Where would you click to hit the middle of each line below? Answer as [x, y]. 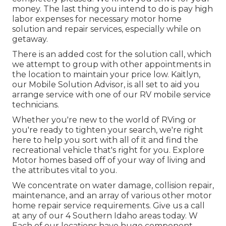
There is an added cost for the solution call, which [112, 54]
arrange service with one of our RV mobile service [111, 95]
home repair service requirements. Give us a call [108, 206]
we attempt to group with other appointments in [111, 65]
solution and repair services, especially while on [106, 29]
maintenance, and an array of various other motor [112, 196]
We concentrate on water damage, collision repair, [113, 186]
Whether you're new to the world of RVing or [104, 120]
